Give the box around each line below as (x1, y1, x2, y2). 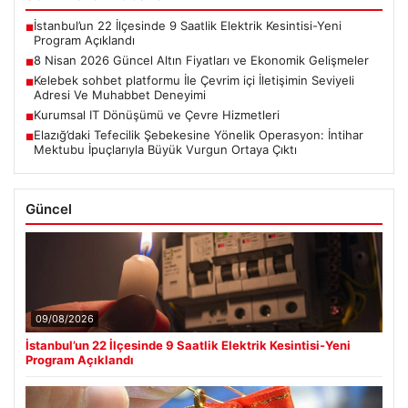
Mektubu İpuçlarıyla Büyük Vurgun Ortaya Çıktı (34, 141, 297, 157)
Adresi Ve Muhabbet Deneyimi (34, 87, 206, 102)
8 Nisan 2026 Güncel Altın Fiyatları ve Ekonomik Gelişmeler (34, 52, 369, 67)
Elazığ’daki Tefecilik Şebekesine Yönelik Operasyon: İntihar (34, 127, 363, 142)
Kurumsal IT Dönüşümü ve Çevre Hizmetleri (34, 107, 280, 122)
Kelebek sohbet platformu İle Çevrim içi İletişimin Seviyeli (34, 72, 354, 87)
